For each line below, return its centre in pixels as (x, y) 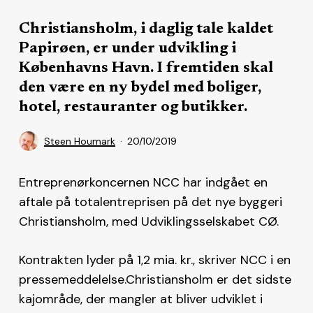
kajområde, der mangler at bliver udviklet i (140, 299)
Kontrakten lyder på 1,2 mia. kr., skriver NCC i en (154, 260)
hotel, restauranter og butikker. (133, 107)
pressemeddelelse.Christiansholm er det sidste (155, 279)
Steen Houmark (79, 141)
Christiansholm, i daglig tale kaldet (146, 29)
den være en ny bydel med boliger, (140, 88)
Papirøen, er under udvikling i (127, 49)
